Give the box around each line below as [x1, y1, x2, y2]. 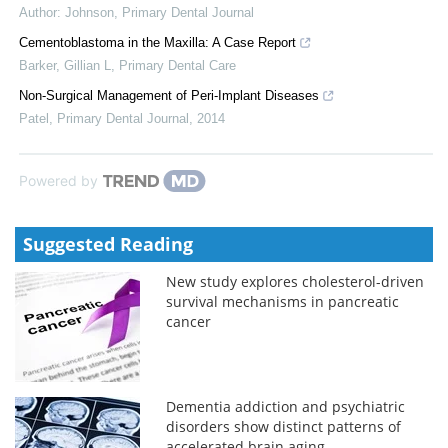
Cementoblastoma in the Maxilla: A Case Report [19, 34, 296, 50]
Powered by [19, 171, 98, 189]
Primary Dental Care [119, 57, 236, 73]
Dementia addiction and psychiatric [166, 396, 406, 416]
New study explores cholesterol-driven [166, 271, 425, 291]
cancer [166, 311, 212, 331]
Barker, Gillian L [19, 57, 111, 73]
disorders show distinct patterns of [166, 416, 402, 436]
